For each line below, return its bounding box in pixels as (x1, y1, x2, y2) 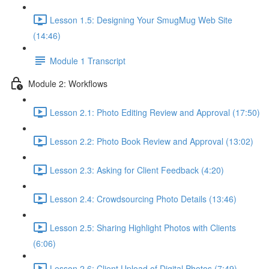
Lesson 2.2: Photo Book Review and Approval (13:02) (50, 134, 253, 147)
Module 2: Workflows (28, 77, 107, 89)
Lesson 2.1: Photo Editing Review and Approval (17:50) (50, 106, 260, 118)
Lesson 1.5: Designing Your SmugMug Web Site (50, 13, 232, 26)
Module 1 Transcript (50, 54, 125, 67)
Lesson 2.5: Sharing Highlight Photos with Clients (50, 221, 236, 234)
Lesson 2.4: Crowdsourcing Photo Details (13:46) (50, 192, 237, 205)
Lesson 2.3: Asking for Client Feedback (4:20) (50, 163, 224, 176)
